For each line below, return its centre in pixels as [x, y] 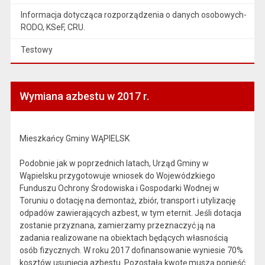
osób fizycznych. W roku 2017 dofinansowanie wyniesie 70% [131, 250]
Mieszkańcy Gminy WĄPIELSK [74, 138]
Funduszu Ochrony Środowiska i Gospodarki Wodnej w [119, 188]
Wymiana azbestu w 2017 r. [84, 96]
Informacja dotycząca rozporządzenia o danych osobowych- [133, 14]
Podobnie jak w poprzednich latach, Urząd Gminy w [114, 163]
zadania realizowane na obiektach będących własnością [124, 237]
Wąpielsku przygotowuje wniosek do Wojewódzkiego [117, 175]
